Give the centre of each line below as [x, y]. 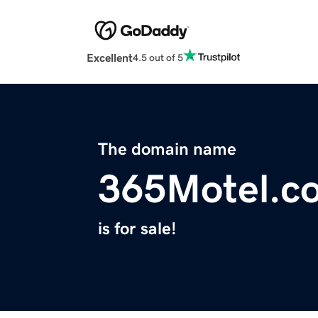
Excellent [110, 58]
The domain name [167, 149]
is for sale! [137, 229]
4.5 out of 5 [158, 57]
